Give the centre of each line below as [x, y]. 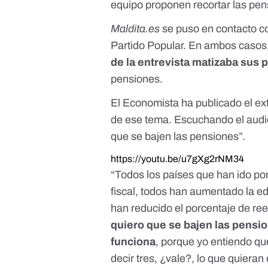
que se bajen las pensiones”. [178, 137]
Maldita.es [135, 29]
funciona [133, 242]
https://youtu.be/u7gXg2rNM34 [178, 159]
